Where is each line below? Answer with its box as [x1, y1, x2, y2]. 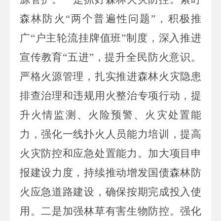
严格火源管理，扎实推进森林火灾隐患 [20, 70, 201, 82]
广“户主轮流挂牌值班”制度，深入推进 [20, 32, 201, 44]
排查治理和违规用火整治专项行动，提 [20, 89, 201, 102]
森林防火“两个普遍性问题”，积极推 [20, 12, 201, 25]
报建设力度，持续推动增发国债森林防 [20, 166, 201, 179]
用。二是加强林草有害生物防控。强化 [20, 205, 201, 217]
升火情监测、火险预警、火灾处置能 [20, 109, 201, 121]
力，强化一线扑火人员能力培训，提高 [20, 128, 201, 140]
